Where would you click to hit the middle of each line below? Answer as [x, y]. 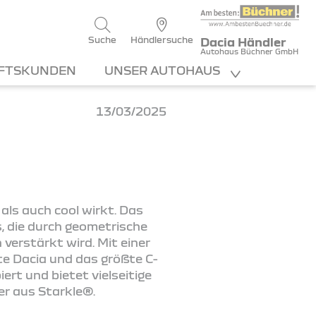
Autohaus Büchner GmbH [250, 51]
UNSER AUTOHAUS [164, 70]
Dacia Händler [244, 42]
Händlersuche [162, 39]
